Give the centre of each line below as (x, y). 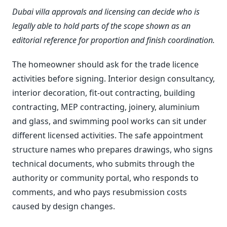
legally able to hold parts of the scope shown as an (101, 26)
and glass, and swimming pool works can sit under (109, 121)
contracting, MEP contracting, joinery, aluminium (106, 107)
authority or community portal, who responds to (105, 178)
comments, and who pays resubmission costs (100, 192)
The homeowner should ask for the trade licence (105, 64)
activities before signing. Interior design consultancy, (113, 78)
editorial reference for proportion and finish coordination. (113, 40)
